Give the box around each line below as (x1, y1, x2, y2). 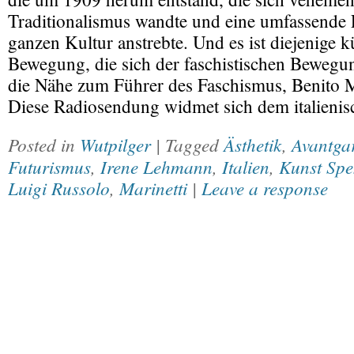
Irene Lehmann (100, 154, 213, 179)
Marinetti (119, 175, 187, 200)
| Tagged (156, 132, 224, 156)
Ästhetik (224, 132, 282, 156)
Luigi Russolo (8, 175, 110, 200)
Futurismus (8, 154, 91, 179)
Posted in (8, 132, 80, 156)
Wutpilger (80, 132, 151, 156)
